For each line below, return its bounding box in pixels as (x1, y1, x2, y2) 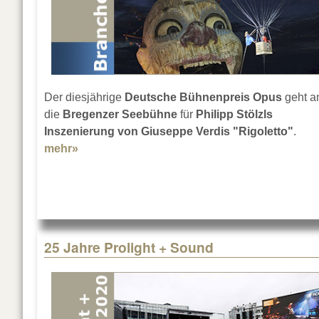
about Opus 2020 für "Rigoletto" (78, 142, 251, 155)
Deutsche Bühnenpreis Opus (125, 91, 282, 104)
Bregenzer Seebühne (63, 108, 177, 121)
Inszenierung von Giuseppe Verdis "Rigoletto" (44, 125, 293, 138)
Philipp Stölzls (196, 108, 273, 121)
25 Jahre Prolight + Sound (44, 237, 214, 258)
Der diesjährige (44, 91, 125, 104)
